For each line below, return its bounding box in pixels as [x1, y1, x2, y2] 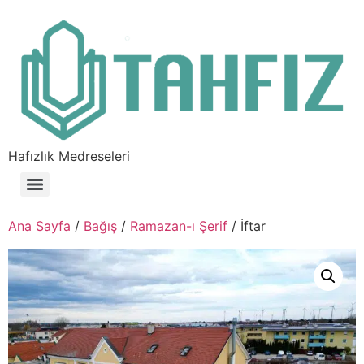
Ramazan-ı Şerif [130, 218, 227, 235]
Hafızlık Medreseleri [8, 148, 130, 165]
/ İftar [227, 218, 266, 235]
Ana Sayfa [8, 218, 71, 235]
